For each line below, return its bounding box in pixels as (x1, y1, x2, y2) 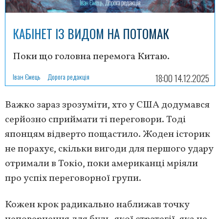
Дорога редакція (47, 71, 89, 82)
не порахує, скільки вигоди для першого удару (5, 142, 214, 156)
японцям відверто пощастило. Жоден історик (5, 128, 210, 142)
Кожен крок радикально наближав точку (5, 198, 190, 212)
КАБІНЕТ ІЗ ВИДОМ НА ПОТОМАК (13, 24, 169, 43)
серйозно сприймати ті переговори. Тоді (5, 113, 186, 127)
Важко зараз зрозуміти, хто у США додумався (5, 98, 210, 112)
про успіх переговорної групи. (5, 172, 141, 186)
